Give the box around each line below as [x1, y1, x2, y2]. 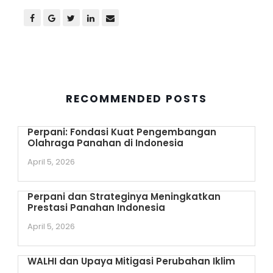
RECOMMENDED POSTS [65, 91, 207, 106]
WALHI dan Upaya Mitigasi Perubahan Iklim [27, 255, 235, 268]
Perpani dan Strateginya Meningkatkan [27, 190, 221, 203]
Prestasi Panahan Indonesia [27, 201, 165, 214]
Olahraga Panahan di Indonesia [27, 136, 183, 149]
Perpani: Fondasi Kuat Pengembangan [27, 126, 216, 138]
